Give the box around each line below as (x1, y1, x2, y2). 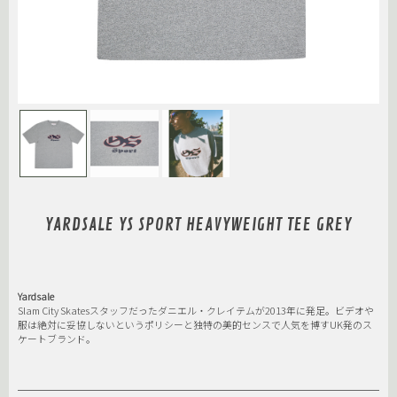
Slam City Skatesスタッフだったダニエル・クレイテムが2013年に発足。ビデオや (18, 303, 374, 318)
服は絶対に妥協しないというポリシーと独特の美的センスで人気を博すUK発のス (18, 317, 372, 332)
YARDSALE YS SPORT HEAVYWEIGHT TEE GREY (45, 214, 352, 237)
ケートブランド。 (18, 331, 96, 346)
